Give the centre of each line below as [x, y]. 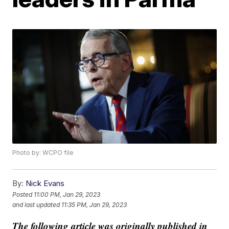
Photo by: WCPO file [43, 153]
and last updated [36, 204]
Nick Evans [45, 184]
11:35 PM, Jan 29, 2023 [94, 204]
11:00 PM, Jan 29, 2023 [67, 194]
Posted [23, 194]
